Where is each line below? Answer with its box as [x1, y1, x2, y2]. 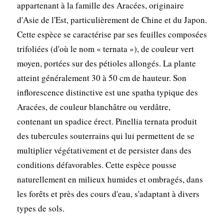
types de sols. [16, 202, 64, 214]
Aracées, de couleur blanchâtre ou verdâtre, [16, 100, 170, 112]
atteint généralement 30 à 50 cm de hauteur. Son [16, 71, 186, 83]
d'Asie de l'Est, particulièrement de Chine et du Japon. [16, 13, 207, 25]
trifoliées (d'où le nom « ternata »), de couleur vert [16, 42, 194, 54]
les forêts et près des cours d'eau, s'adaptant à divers [16, 187, 199, 199]
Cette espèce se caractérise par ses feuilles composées [16, 28, 207, 40]
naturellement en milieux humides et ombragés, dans [16, 173, 203, 185]
